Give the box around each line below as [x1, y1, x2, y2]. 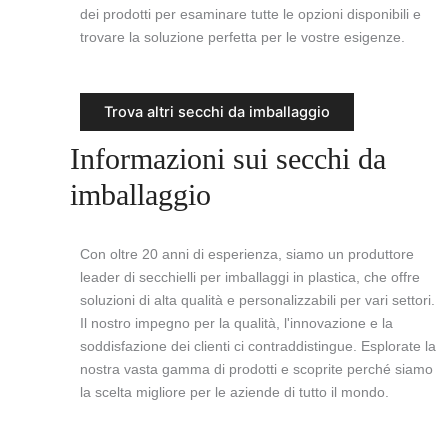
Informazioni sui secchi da [70, 142, 386, 176]
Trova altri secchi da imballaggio [104, 103, 330, 122]
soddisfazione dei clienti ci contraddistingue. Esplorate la [80, 338, 436, 355]
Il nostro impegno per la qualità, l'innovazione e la [80, 315, 393, 332]
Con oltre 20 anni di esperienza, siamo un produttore [80, 246, 414, 263]
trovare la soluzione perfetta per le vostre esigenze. [80, 28, 405, 45]
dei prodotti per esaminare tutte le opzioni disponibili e [80, 5, 421, 22]
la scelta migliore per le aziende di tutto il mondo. [80, 384, 389, 401]
